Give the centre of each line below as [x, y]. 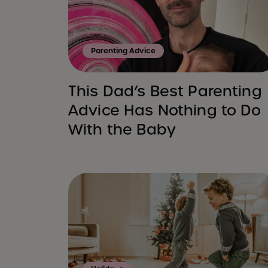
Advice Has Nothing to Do [165, 111]
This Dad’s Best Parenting [165, 92]
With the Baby [122, 130]
